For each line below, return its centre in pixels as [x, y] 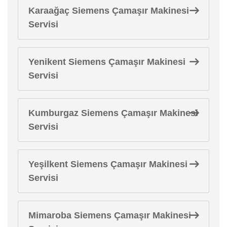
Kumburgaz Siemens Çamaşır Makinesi [113, 113]
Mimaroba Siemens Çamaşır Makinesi [110, 215]
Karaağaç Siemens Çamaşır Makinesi [109, 10]
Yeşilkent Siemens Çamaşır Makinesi [108, 164]
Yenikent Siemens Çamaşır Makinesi [107, 62]
